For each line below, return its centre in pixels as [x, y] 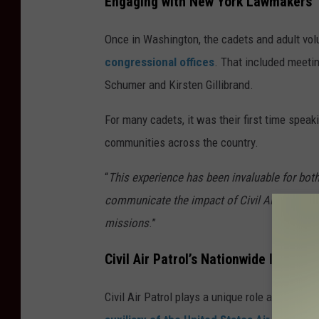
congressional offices [159, 62]
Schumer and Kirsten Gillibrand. [179, 85]
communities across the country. [182, 143]
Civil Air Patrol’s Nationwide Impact [207, 260]
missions [127, 223]
